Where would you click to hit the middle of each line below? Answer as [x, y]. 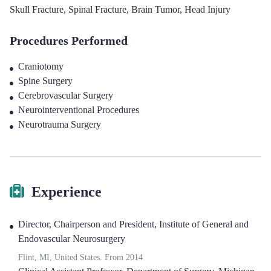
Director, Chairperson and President [86, 224]
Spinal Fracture [97, 9]
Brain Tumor [155, 9]
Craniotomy [41, 66]
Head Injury [207, 9]
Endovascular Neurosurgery [72, 239]
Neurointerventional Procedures [79, 110]
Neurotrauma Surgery [60, 124]
